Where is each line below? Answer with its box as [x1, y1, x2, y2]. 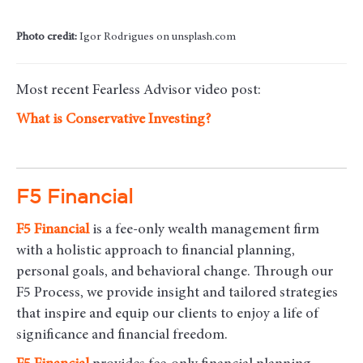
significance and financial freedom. [16, 328, 228, 344]
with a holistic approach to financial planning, [16, 244, 295, 259]
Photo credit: [16, 32, 77, 44]
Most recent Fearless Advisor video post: [16, 83, 261, 99]
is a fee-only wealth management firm [89, 223, 319, 238]
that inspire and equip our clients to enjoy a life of [16, 307, 318, 322]
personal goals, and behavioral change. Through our [16, 265, 333, 280]
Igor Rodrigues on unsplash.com [77, 32, 236, 44]
